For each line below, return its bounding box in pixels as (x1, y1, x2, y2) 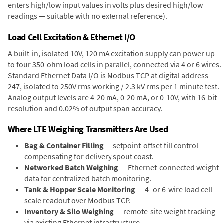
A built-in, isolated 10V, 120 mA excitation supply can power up (7, 48, 215, 58)
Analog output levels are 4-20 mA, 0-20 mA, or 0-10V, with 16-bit (7, 92, 217, 102)
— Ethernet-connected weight (118, 162, 219, 172)
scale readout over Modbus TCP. (24, 195, 131, 205)
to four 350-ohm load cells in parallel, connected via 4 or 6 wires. (7, 59, 221, 69)
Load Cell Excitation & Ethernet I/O (7, 31, 135, 43)
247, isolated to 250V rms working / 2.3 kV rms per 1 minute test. (7, 81, 219, 91)
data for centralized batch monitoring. (24, 173, 151, 183)
